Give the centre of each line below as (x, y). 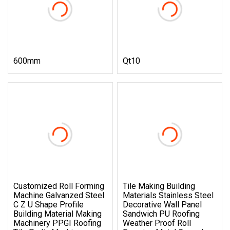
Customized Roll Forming (59, 186)
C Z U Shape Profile (49, 204)
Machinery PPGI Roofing (57, 223)
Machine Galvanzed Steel (59, 195)
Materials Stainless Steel (168, 195)
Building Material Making (57, 214)
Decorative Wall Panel (162, 204)
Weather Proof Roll (157, 223)
